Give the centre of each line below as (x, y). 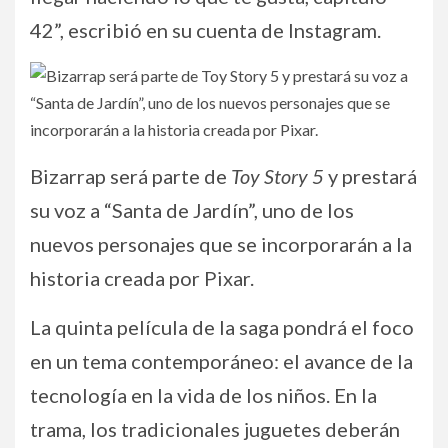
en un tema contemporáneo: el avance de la (221, 360)
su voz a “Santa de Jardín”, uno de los (192, 209)
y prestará (370, 175)
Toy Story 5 (277, 175)
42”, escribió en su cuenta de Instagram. (205, 29)
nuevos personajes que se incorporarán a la (221, 243)
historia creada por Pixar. (142, 277)
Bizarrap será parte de (130, 175)
